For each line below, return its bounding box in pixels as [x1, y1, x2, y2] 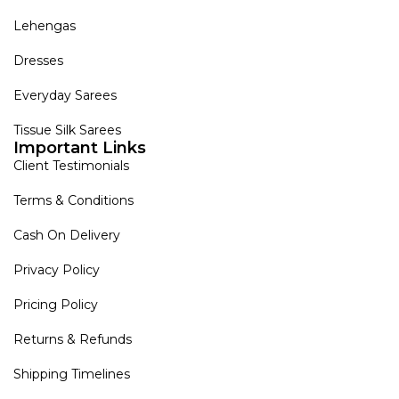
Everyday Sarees [13, 87, 117, 104]
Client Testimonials [13, 158, 129, 175]
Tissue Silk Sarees [13, 122, 121, 139]
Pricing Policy [13, 297, 98, 313]
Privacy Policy [13, 262, 100, 279]
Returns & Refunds [13, 331, 132, 348]
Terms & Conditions [13, 192, 134, 209]
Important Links [13, 138, 146, 159]
